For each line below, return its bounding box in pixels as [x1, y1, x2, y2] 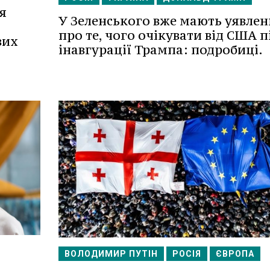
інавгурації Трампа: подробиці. [58, 41, 263, 58]
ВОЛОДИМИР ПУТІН [64, 248, 158, 259]
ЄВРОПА [215, 248, 254, 259]
